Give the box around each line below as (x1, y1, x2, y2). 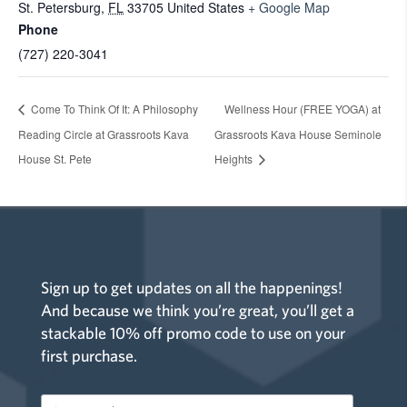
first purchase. (40, 346, 137, 366)
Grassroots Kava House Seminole (214, 125, 382, 142)
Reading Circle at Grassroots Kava (18, 125, 189, 142)
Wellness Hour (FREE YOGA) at (224, 101, 382, 117)
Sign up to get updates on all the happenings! (40, 278, 342, 298)
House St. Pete (18, 151, 92, 167)
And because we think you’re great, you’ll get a (40, 301, 354, 321)
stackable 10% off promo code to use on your (40, 323, 345, 343)
